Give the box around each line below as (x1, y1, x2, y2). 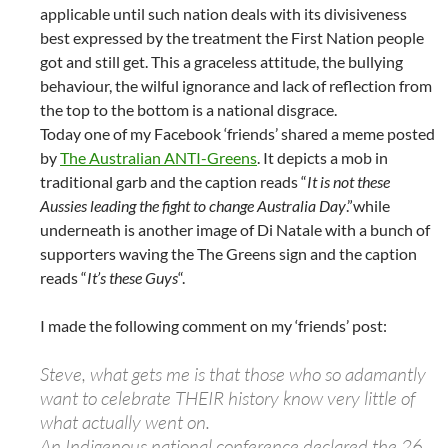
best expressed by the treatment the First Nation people (40, 27, 424, 47)
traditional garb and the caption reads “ (40, 171, 307, 191)
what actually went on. (40, 409, 210, 434)
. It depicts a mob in (257, 147, 388, 167)
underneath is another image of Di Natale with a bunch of (40, 219, 430, 239)
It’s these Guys (87, 267, 178, 287)
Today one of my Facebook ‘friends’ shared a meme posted (40, 123, 435, 143)
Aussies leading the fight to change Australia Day (40, 195, 346, 215)
